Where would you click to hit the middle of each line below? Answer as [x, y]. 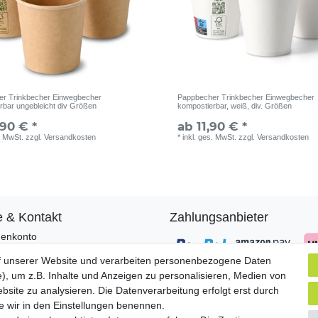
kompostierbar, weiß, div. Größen [235, 105]
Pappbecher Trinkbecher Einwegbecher [246, 97]
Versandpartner [213, 284]
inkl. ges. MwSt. [210, 137]
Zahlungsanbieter [219, 217]
